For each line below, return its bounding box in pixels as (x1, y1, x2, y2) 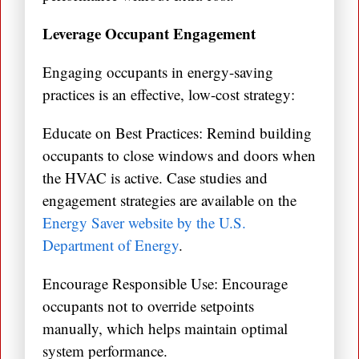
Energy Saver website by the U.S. (42, 212, 246, 233)
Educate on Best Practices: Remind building (42, 123, 312, 143)
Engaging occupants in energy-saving (42, 62, 273, 83)
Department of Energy (42, 235, 179, 256)
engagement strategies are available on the (42, 190, 296, 211)
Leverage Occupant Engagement (42, 22, 256, 45)
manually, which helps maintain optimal (42, 318, 288, 339)
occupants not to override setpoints (42, 296, 254, 317)
